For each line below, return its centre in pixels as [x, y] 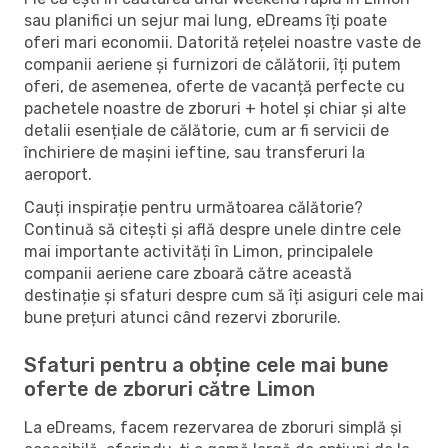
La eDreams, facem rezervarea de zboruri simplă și [213, 427]
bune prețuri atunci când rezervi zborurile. [182, 317]
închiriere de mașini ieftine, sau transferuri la [194, 152]
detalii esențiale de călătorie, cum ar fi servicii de [206, 130]
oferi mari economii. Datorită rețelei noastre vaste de [222, 42]
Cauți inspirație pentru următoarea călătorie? [193, 207]
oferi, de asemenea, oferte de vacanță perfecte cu [214, 86]
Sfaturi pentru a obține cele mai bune [206, 364]
